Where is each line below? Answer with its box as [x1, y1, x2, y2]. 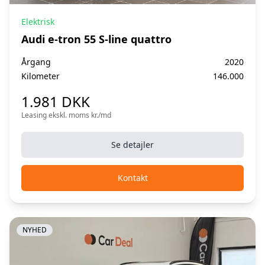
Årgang [21, 56, 51, 68]
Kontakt [117, 172, 148, 184]
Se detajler [111, 139, 154, 151]
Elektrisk [21, 16, 54, 28]
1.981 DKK [21, 92, 90, 112]
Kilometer [21, 70, 60, 82]
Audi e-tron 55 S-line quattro [21, 32, 172, 47]
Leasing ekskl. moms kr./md [21, 110, 111, 121]
